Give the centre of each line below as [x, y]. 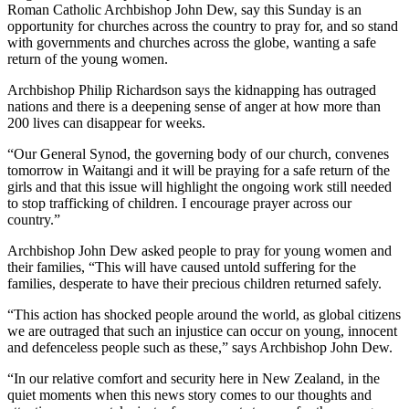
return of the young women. [88, 58]
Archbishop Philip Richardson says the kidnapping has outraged [192, 89]
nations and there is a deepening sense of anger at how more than [194, 106]
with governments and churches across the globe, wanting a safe [192, 42]
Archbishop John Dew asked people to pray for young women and [199, 250]
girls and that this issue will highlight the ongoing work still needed [199, 186]
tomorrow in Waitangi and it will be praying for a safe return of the [199, 170]
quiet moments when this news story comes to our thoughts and [189, 394]
